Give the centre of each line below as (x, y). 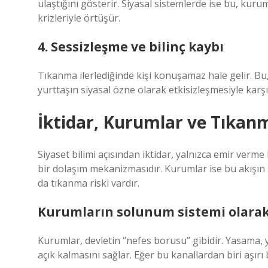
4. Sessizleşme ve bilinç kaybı (131, 47)
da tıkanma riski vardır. (89, 183)
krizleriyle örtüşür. (79, 18)
